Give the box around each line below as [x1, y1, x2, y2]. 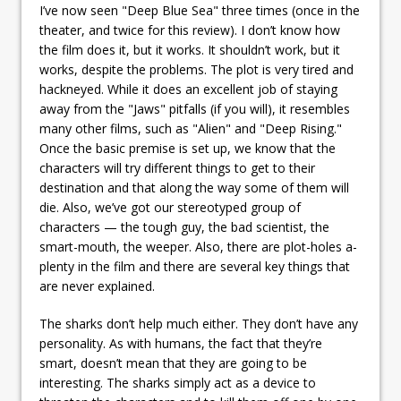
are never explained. [39, 277, 155, 294]
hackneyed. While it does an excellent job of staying [39, 80, 337, 98]
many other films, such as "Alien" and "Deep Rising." [39, 119, 342, 137]
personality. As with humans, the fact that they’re [39, 334, 322, 352]
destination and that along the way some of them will [39, 178, 349, 196]
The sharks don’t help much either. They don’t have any [39, 314, 358, 332]
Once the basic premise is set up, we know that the [39, 139, 336, 157]
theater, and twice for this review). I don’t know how [39, 21, 340, 38]
